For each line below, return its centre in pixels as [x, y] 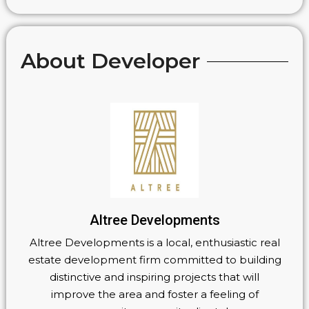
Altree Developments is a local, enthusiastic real [154, 243]
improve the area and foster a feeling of [154, 295]
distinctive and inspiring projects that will [154, 277]
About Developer [111, 61]
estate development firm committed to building [154, 260]
